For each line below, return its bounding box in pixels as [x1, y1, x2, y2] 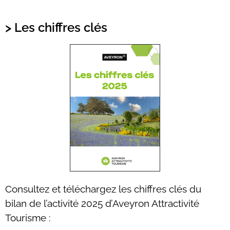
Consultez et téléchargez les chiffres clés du [5, 183, 201, 195]
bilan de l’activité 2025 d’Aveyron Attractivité [5, 197, 199, 209]
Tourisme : [5, 212, 51, 223]
